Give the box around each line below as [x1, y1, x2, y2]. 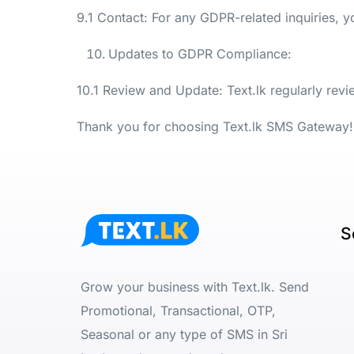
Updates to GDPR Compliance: [108, 45, 292, 62]
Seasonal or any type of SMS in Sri [81, 326, 288, 343]
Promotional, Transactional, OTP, [81, 303, 276, 319]
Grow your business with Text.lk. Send [81, 279, 309, 296]
